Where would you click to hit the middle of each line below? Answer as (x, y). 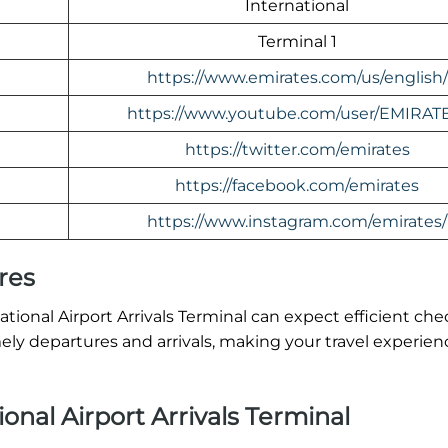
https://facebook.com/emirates (297, 185)
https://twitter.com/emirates (297, 149)
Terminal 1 (297, 41)
